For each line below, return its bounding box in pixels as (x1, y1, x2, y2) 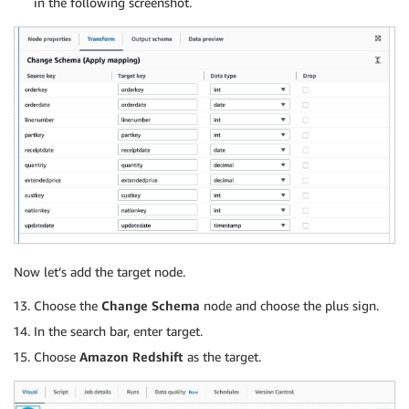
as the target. (184, 349, 261, 365)
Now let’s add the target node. (14, 264, 185, 280)
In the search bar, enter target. (34, 323, 203, 340)
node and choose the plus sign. (200, 298, 379, 314)
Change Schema (101, 298, 200, 314)
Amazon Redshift (79, 349, 184, 365)
